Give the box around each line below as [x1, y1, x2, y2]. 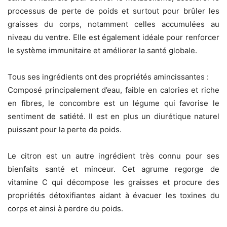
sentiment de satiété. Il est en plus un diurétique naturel [8, 111, 219, 122]
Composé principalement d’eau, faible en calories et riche [8, 85, 219, 95]
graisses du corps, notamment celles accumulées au [8, 19, 219, 29]
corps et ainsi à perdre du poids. [8, 204, 123, 214]
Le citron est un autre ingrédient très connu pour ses [8, 151, 219, 161]
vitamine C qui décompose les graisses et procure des [8, 177, 219, 187]
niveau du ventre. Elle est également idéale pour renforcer [8, 32, 219, 43]
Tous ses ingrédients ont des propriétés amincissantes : [8, 72, 209, 82]
